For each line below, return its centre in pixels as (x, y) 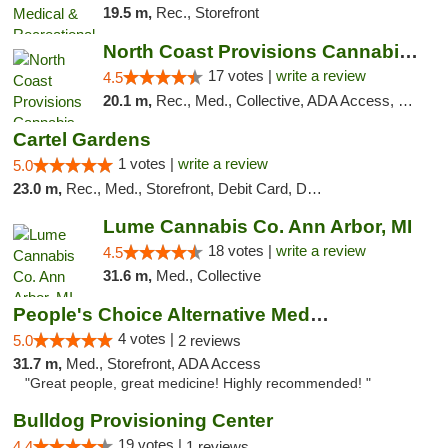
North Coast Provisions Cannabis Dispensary (408, 51)
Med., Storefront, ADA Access (163, 363)
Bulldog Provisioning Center (143, 420)
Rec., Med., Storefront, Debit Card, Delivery (186, 188)
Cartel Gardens (82, 139)
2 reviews (209, 340)
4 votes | (148, 338)
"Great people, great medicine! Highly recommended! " (198, 383)
